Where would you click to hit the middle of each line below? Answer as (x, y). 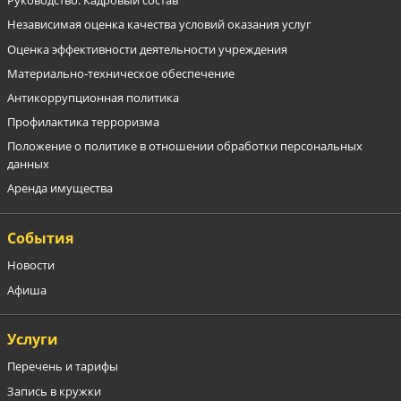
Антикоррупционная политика (94, 97)
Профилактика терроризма (84, 122)
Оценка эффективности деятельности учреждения (148, 49)
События (41, 239)
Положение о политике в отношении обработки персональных (185, 146)
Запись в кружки (55, 391)
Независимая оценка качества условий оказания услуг (160, 25)
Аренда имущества (60, 188)
